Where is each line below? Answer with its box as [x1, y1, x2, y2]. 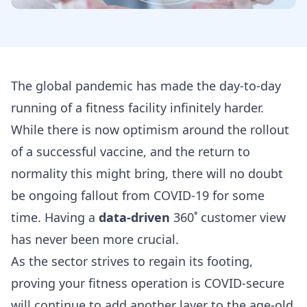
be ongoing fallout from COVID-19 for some [11, 186, 265, 204]
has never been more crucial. [11, 230, 179, 247]
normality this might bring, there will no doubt [11, 164, 283, 182]
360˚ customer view [170, 208, 286, 225]
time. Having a [11, 208, 99, 225]
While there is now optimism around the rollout [11, 121, 289, 138]
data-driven [99, 208, 170, 225]
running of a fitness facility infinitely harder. [11, 99, 264, 116]
